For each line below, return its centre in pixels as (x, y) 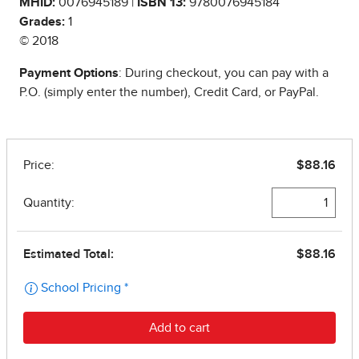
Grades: (42, 22)
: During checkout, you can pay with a (224, 73)
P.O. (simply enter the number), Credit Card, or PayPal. (169, 93)
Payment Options (69, 73)
